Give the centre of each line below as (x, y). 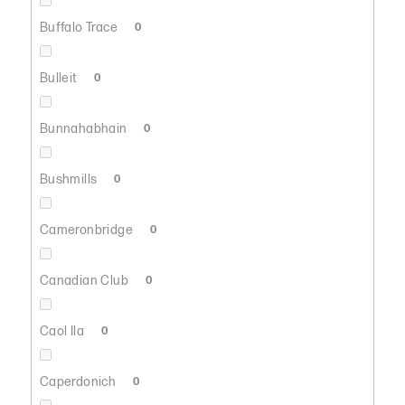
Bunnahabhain (85, 128)
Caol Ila (63, 331)
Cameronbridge (88, 230)
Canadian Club (85, 280)
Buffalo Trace (80, 27)
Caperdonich (79, 381)
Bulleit (60, 78)
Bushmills (70, 179)
